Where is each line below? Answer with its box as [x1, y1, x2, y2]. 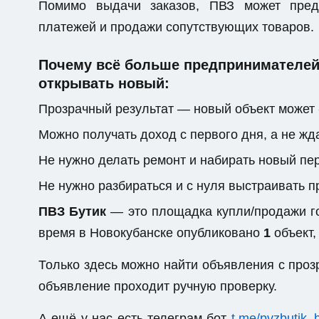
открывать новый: [38, 75, 169, 91]
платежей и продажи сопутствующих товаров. [38, 20, 314, 34]
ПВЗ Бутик [38, 204, 107, 219]
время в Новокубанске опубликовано [38, 226, 263, 240]
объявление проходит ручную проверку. [38, 279, 277, 293]
